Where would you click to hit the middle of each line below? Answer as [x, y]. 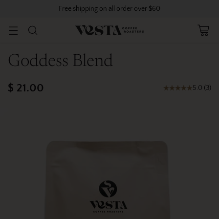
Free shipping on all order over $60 [109, 9]
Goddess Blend [60, 62]
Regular [26, 96]
